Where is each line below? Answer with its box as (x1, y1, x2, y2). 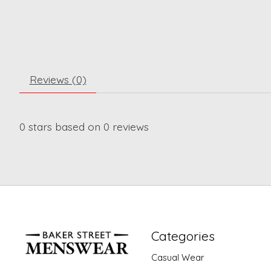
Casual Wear (151, 252, 204, 264)
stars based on (25, 120, 103, 134)
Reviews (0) (29, 73, 87, 87)
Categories (151, 228, 215, 244)
